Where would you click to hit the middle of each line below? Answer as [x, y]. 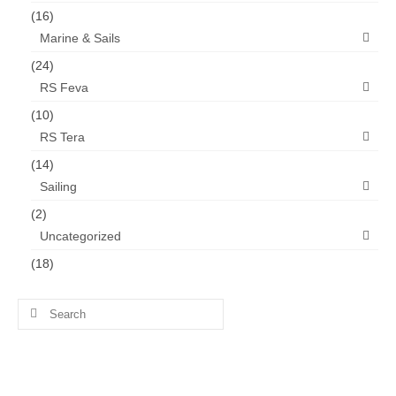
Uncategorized [80, 236]
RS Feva [64, 87]
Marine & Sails [80, 38]
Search [38, 306]
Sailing [58, 186]
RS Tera [62, 137]
